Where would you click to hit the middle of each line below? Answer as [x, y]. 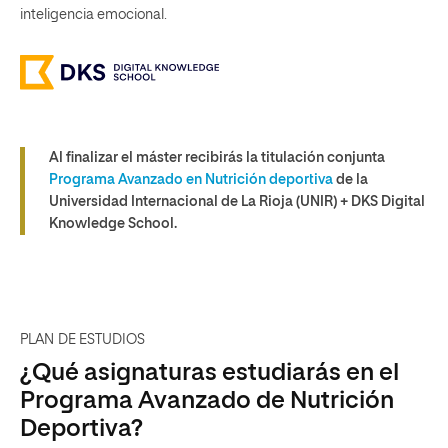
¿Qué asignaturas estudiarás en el [209, 373]
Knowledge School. [113, 224]
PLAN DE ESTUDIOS [83, 340]
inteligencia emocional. [93, 15]
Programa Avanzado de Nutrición [207, 401]
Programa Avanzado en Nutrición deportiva [191, 180]
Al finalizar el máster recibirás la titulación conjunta [217, 158]
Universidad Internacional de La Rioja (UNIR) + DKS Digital [237, 202]
